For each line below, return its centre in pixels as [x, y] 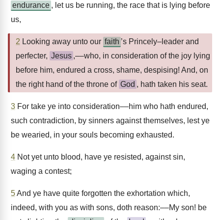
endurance [31, 5]
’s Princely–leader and [160, 41]
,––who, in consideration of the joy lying [142, 56]
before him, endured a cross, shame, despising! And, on [112, 70]
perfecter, [33, 56]
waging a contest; [41, 171]
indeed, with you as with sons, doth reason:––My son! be [109, 207]
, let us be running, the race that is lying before [131, 5]
